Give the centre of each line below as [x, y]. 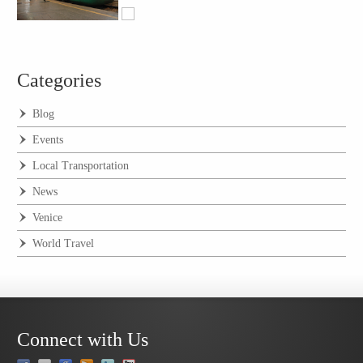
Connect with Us [83, 339]
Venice [48, 217]
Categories [60, 80]
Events [48, 139]
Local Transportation [81, 165]
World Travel [64, 243]
